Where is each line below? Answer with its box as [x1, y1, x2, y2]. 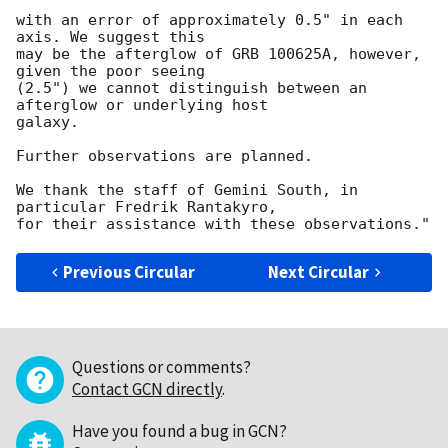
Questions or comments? [72, 356, 251, 379]
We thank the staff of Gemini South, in [16, 181, 358, 200]
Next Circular [268, 261, 370, 284]
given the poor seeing [16, 62, 205, 81]
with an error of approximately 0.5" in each [16, 11, 403, 30]
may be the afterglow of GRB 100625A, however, [16, 45, 421, 64]
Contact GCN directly [72, 378, 222, 401]
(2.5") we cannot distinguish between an [16, 79, 367, 98]
